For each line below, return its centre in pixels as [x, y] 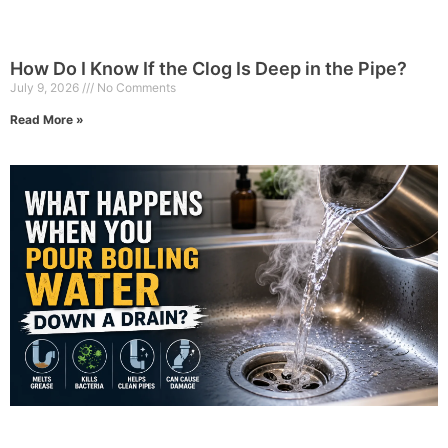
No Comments [135, 88]
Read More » [47, 120]
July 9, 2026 [46, 88]
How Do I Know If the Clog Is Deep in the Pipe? [208, 69]
